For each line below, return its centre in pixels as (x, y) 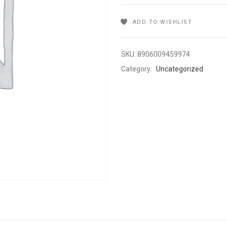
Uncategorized (180, 69)
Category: (137, 69)
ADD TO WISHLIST (162, 22)
